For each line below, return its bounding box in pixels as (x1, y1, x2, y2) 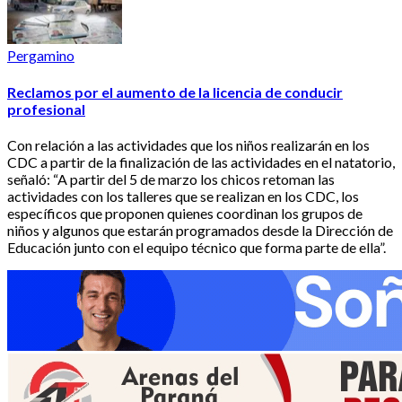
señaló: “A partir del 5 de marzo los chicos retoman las (7, 170, 335, 188)
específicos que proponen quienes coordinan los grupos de (7, 204, 363, 222)
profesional (7, 100, 85, 118)
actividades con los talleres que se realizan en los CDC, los (7, 187, 359, 205)
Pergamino (7, 47, 74, 65)
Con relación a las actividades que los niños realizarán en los (7, 135, 370, 153)
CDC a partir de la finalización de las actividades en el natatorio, (7, 153, 395, 170)
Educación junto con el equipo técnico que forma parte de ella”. (7, 238, 386, 256)
